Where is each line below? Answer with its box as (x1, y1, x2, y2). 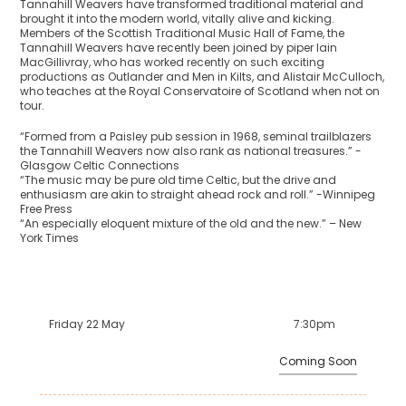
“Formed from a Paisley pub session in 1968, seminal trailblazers (20, 128, 372, 144)
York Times (20, 229, 80, 246)
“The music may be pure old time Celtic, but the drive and (20, 171, 337, 188)
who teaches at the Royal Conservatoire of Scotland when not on (20, 82, 381, 99)
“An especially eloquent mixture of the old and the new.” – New (20, 215, 362, 231)
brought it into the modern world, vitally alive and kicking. (20, 10, 335, 26)
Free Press (20, 200, 73, 217)
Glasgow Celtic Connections (20, 157, 180, 173)
